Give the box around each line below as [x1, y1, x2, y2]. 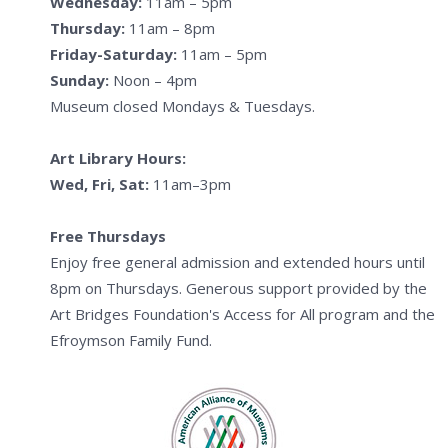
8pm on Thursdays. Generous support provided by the [50, 278, 427, 299]
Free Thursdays [50, 226, 166, 247]
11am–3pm [149, 174, 231, 195]
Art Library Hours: [50, 148, 186, 169]
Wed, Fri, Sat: [50, 174, 149, 195]
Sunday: [50, 70, 109, 91]
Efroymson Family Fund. [50, 330, 212, 351]
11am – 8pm [125, 18, 215, 39]
